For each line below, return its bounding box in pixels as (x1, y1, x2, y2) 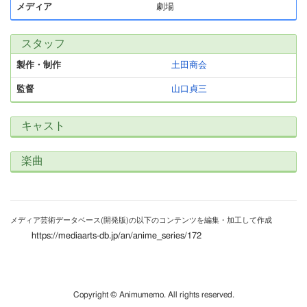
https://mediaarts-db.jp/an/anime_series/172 (32, 232, 201, 241)
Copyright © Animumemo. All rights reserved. (73, 291, 234, 299)
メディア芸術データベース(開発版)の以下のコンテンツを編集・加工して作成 (10, 217, 272, 224)
